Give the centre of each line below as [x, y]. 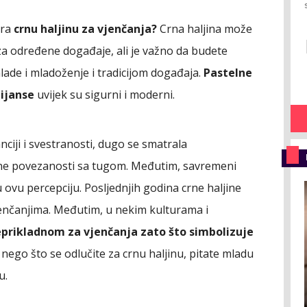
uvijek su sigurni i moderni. [105, 94]
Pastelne [228, 72]
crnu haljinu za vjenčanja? [87, 28]
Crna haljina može [206, 28]
